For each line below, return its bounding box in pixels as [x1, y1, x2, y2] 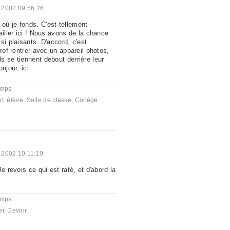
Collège [74, 97, 98, 104]
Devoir [7, 207, 27, 214]
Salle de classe [26, 97, 72, 104]
